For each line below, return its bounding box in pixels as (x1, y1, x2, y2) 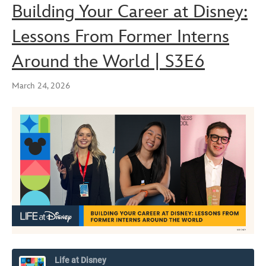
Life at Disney (55, 255, 106, 265)
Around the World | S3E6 (12, 51, 205, 73)
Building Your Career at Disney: (12, 1, 248, 23)
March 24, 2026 (12, 81, 70, 91)
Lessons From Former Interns (12, 26, 229, 48)
